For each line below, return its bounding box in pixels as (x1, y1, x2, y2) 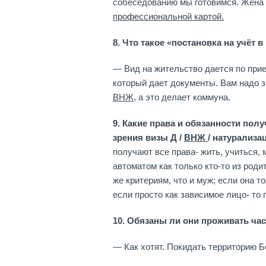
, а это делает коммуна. (134, 92, 230, 102)
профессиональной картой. (113, 11, 224, 21)
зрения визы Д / (113, 132, 184, 142)
